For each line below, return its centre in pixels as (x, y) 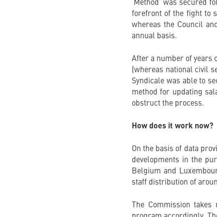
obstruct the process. (168, 104)
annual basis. (154, 36)
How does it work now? (172, 126)
